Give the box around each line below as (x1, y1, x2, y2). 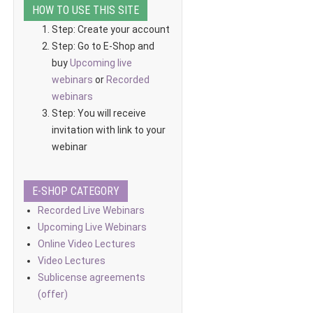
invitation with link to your (51, 124, 166, 136)
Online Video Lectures (37, 238, 136, 249)
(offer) (37, 289, 68, 300)
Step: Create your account (51, 24, 172, 35)
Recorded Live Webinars (37, 205, 145, 216)
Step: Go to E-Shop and (51, 41, 154, 52)
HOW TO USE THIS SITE (31, 3, 139, 17)
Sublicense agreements (37, 272, 145, 283)
